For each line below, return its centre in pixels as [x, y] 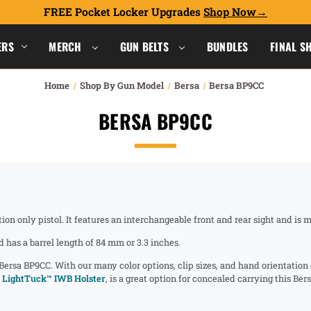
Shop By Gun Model [121, 85]
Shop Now [230, 12]
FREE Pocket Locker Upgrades [124, 12]
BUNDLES [227, 46]
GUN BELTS [146, 46]
